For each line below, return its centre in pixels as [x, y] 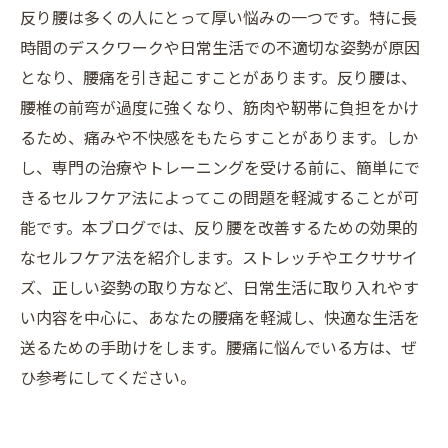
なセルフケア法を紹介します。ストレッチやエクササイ [219, 257]
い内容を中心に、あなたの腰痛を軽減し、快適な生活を [220, 317]
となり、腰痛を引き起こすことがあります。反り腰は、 [218, 77]
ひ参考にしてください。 [108, 377]
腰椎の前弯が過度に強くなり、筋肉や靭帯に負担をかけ [219, 107]
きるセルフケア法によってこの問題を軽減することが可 [219, 197]
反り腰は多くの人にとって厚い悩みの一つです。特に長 [218, 17]
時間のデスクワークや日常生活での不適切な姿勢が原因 [220, 47]
